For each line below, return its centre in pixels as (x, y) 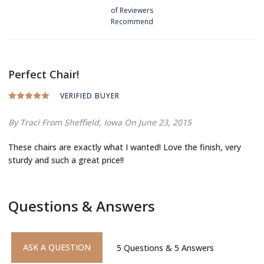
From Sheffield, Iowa (83, 122)
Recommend (132, 21)
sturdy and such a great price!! (66, 160)
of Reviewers (132, 10)
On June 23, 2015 (158, 122)
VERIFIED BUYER (90, 95)
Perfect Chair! (47, 74)
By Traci (25, 122)
